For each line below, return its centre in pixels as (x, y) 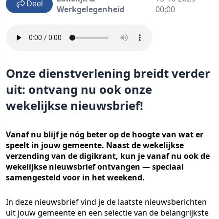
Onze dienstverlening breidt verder (108, 73)
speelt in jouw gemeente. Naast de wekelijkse (95, 145)
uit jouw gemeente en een (55, 213)
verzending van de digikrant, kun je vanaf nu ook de (108, 156)
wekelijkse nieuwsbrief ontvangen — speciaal (95, 167)
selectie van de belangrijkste (156, 213)
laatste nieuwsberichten (162, 202)
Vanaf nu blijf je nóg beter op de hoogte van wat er (105, 134)
